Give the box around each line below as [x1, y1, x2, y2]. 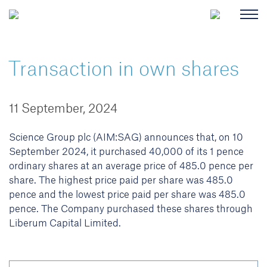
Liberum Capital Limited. [9, 219, 121, 228]
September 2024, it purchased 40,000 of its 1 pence [9, 147, 244, 157]
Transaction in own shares [8, 60, 239, 79]
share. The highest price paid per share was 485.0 [9, 176, 233, 185]
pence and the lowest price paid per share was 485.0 [9, 190, 246, 200]
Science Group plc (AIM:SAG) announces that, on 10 [9, 133, 243, 142]
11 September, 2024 [9, 103, 117, 115]
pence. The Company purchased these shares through [9, 204, 253, 214]
